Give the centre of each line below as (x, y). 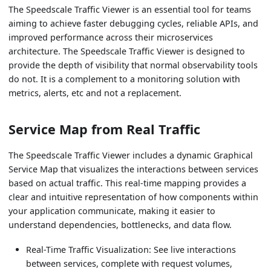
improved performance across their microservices (111, 38)
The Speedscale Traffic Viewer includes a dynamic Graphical (131, 155)
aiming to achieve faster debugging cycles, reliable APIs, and (134, 24)
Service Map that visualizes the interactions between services (134, 169)
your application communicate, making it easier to (112, 211)
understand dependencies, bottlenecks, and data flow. (120, 225)
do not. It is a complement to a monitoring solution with (125, 79)
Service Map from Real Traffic (105, 129)
